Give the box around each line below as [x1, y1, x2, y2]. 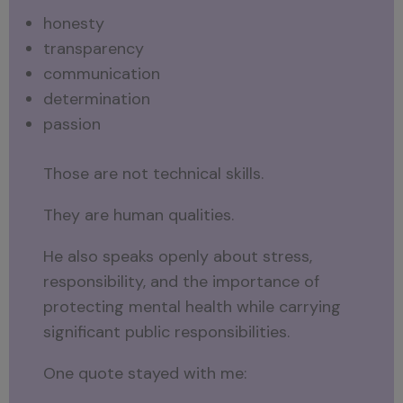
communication [43, 62, 161, 85]
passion [43, 112, 102, 135]
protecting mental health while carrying [43, 295, 342, 318]
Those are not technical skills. [43, 162, 264, 184]
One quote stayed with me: [43, 362, 247, 384]
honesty [43, 12, 105, 34]
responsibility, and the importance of [43, 270, 320, 292]
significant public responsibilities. [43, 320, 291, 343]
